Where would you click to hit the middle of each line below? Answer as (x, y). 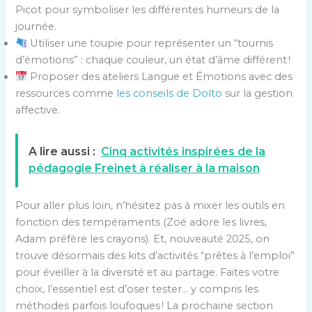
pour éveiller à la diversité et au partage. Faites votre (148, 273)
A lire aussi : (62, 152)
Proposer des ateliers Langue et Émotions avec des (160, 76)
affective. (38, 110)
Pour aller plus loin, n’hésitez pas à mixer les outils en (150, 206)
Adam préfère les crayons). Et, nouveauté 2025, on (143, 239)
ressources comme (66, 93)
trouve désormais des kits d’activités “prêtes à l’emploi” (155, 256)
